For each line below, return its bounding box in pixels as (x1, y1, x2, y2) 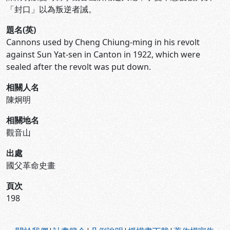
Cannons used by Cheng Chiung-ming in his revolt (6, 36, 200, 48)
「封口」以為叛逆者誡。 (6, 4, 97, 15)
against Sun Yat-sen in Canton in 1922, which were (6, 49, 200, 60)
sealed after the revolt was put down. (6, 61, 151, 72)
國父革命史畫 (6, 160, 55, 171)
